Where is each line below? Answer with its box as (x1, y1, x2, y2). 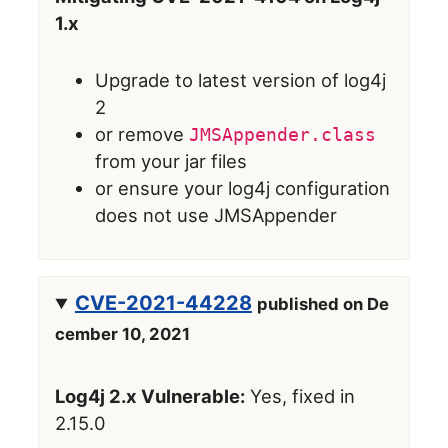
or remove (95, 123, 190, 146)
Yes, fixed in (245, 385, 356, 408)
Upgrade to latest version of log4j (95, 69, 387, 92)
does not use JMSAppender (95, 204, 338, 227)
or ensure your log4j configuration (95, 177, 391, 200)
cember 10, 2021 (55, 324, 191, 345)
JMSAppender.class (189, 124, 377, 146)
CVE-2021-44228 (74, 291, 252, 316)
